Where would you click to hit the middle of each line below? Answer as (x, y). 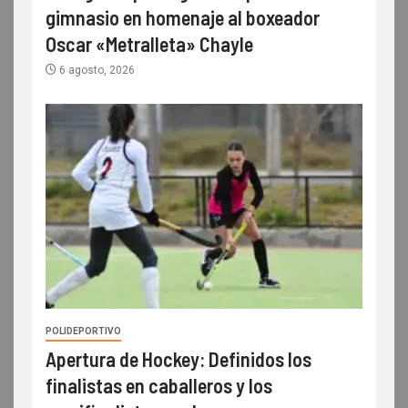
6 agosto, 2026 (96, 70)
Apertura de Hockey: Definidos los (178, 358)
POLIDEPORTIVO (83, 331)
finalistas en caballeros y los (159, 385)
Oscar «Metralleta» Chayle (149, 43)
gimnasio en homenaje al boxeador (183, 17)
